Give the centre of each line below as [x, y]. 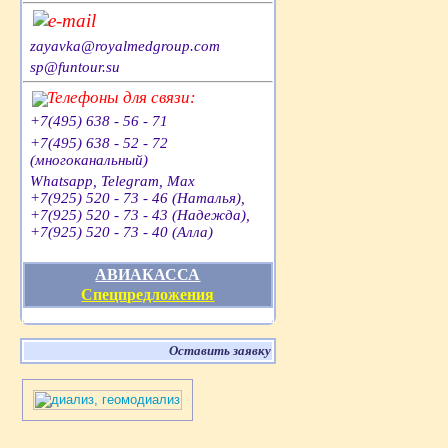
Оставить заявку [220, 351]
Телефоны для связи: [122, 97]
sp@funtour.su [75, 67]
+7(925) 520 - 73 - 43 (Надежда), [140, 215]
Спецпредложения [148, 294]
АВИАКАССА [148, 274]
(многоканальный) [89, 159]
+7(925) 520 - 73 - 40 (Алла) [122, 232]
